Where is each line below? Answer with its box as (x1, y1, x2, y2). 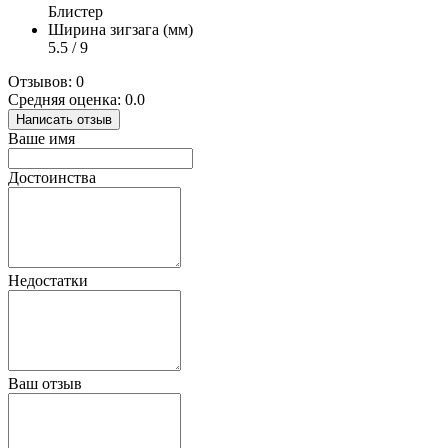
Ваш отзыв (8, 375, 82, 393)
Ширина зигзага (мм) (48, 21, 193, 39)
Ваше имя (8, 130, 75, 148)
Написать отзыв (16, 112, 112, 128)
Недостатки (8, 272, 88, 290)
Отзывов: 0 (8, 73, 84, 91)
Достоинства (8, 169, 96, 187)
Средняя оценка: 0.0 (8, 91, 145, 109)
